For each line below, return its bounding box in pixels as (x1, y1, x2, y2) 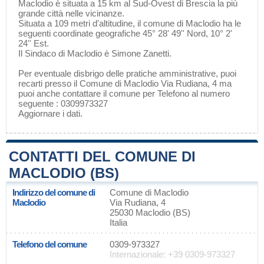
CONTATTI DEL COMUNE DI (9, 148, 196, 164)
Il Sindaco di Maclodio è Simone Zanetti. (18, 48, 171, 58)
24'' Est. (18, 38, 49, 48)
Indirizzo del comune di (12, 187, 95, 197)
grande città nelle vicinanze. (18, 8, 124, 18)
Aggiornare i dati (18, 108, 80, 118)
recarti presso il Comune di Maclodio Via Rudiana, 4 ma (18, 78, 232, 88)
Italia (110, 217, 127, 227)
